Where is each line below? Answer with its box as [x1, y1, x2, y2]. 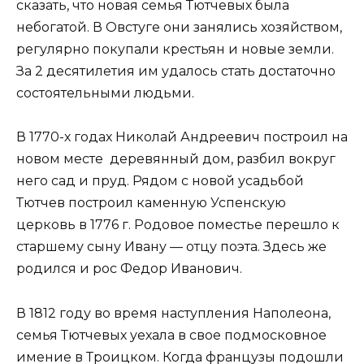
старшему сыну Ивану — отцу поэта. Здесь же [16, 239, 327, 255]
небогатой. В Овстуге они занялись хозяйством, [16, 19, 342, 36]
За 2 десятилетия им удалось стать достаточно [16, 63, 336, 80]
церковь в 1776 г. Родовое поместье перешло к [16, 217, 340, 233]
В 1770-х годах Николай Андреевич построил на [16, 129, 348, 145]
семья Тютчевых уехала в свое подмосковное [16, 327, 327, 343]
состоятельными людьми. [16, 85, 197, 102]
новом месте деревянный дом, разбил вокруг [16, 151, 336, 167]
